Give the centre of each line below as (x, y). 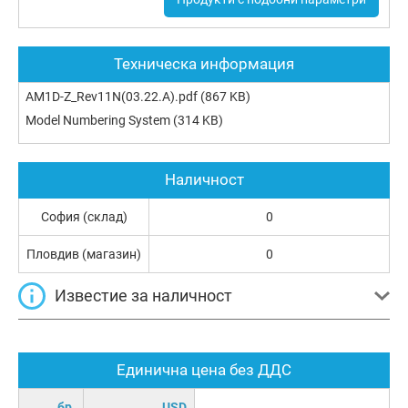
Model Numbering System (98, 120)
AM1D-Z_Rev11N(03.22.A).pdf (112, 96)
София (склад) (84, 216)
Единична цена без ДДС (204, 369)
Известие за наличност (143, 295)
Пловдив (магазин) (84, 254)
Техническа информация (204, 63)
